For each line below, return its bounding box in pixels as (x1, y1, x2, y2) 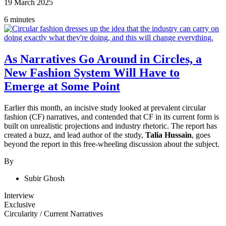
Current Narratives (44, 209, 103, 218)
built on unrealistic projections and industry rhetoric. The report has (4, 122, 217, 131)
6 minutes (4, 15, 35, 24)
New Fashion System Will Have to (4, 66, 180, 80)
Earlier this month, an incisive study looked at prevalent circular (4, 103, 206, 112)
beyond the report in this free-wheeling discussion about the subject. (4, 140, 219, 149)
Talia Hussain (145, 131, 192, 140)
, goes (192, 131, 210, 140)
